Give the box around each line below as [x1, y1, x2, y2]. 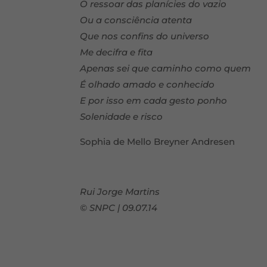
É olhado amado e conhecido [80, 79, 215, 90]
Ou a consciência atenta [80, 14, 193, 26]
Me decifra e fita [80, 46, 153, 58]
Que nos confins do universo [80, 30, 210, 42]
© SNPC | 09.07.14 [80, 202, 160, 213]
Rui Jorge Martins [80, 186, 160, 197]
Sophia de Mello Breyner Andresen [80, 136, 235, 147]
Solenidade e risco [80, 111, 163, 122]
